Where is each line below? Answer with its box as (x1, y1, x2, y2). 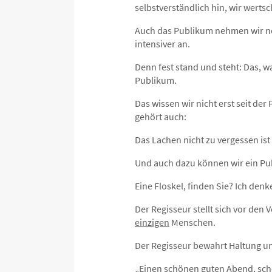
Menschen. (169, 216, 216, 228)
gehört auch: (135, 110, 186, 123)
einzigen (135, 216, 169, 228)
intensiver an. (135, 37, 190, 50)
